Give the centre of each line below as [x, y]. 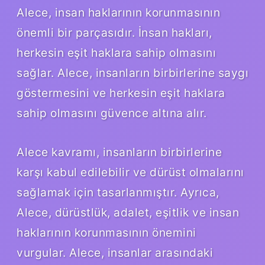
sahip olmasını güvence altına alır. [112, 113]
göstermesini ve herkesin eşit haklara [121, 93]
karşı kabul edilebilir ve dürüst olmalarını [130, 172]
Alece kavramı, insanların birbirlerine [119, 152]
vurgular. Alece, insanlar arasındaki [115, 252]
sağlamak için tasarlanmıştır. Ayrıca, [118, 192]
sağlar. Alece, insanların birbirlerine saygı [132, 72]
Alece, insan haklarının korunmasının [118, 12]
